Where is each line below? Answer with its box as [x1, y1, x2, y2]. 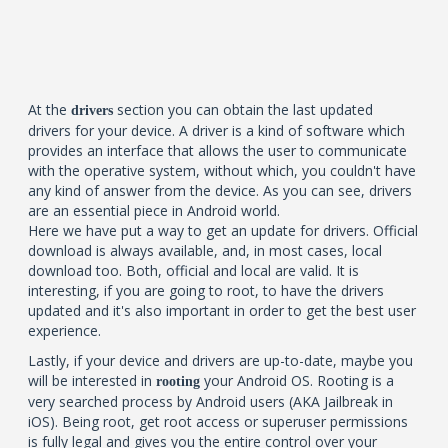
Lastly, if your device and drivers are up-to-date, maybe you [28, 351, 414, 370]
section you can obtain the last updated [113, 100, 374, 119]
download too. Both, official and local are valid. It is [28, 261, 360, 280]
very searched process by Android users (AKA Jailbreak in [28, 392, 394, 411]
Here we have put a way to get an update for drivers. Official [28, 221, 419, 240]
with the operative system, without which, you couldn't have [28, 161, 417, 180]
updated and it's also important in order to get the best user [28, 301, 417, 320]
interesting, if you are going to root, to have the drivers [28, 281, 385, 300]
